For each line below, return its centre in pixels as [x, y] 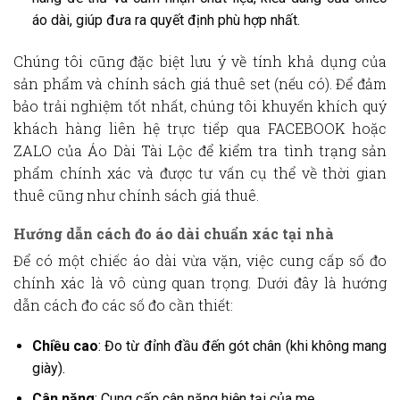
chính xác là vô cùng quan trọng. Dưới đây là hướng [200, 282]
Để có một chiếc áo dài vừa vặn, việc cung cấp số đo [200, 260]
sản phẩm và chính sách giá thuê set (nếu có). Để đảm [200, 84]
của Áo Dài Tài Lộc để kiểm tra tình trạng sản [219, 151]
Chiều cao [65, 346]
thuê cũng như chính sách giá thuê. [136, 196]
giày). [48, 368]
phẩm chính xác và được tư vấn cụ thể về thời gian [200, 173]
